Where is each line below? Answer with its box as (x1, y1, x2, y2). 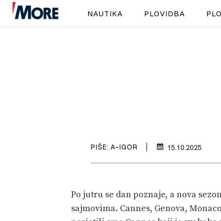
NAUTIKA (87, 8, 123, 18)
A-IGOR (110, 142, 138, 151)
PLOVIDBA (144, 8, 185, 18)
